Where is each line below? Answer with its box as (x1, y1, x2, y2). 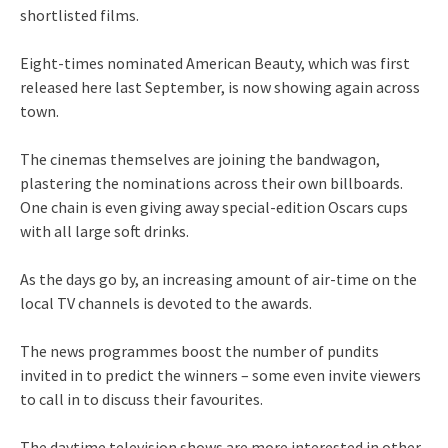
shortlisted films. (20, 4, 139, 25)
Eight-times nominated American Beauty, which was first (20, 52, 410, 73)
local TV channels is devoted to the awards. (20, 292, 312, 313)
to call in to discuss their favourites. (20, 388, 263, 409)
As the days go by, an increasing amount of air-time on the (20, 268, 417, 289)
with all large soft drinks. (20, 220, 189, 241)
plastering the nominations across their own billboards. (20, 172, 403, 193)
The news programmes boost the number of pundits (20, 340, 379, 361)
